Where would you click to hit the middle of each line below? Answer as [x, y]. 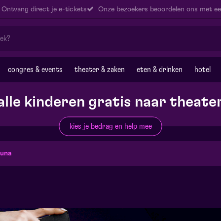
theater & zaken [100, 70]
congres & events [35, 70]
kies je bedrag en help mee [110, 126]
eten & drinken [160, 70]
